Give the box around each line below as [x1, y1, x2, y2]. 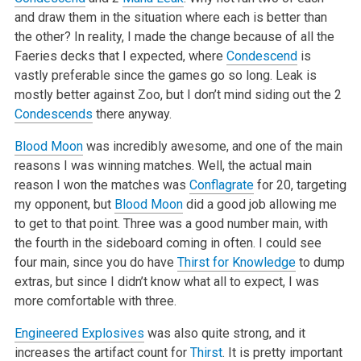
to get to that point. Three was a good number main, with [14, 215, 328, 231]
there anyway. [92, 106, 172, 122]
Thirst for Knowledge [176, 254, 296, 270]
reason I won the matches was [14, 176, 189, 193]
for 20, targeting [253, 176, 346, 193]
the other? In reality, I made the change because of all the [14, 28, 334, 44]
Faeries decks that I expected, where [14, 48, 226, 64]
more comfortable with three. [14, 293, 176, 309]
